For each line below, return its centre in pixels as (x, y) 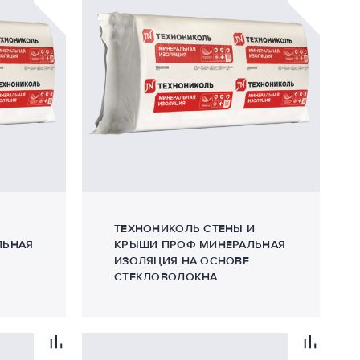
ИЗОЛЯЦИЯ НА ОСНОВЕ (182, 261)
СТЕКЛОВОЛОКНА (166, 277)
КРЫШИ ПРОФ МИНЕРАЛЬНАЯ (200, 245)
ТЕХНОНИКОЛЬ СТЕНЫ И (185, 229)
